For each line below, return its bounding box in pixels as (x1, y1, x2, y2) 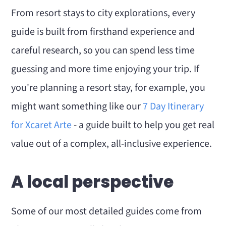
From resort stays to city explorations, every (11, 6, 196, 20)
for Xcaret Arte (11, 118, 72, 132)
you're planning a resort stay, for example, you (11, 81, 206, 95)
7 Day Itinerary (143, 99, 204, 114)
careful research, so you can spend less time (11, 43, 195, 58)
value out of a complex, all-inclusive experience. (11, 137, 212, 151)
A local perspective (11, 171, 174, 193)
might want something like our (11, 99, 143, 114)
